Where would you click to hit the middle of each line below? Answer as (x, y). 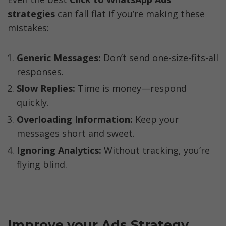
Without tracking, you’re (157, 150)
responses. (40, 71)
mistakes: (28, 28)
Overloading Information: (75, 119)
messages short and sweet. (76, 133)
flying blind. (42, 164)
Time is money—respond (131, 88)
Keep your (156, 119)
